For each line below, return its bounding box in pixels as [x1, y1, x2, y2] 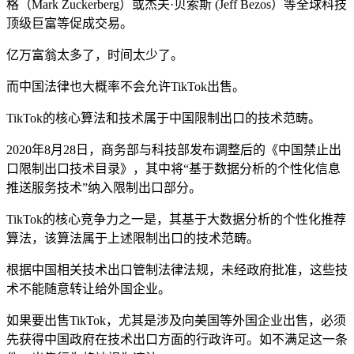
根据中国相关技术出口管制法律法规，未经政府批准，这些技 [6, 262, 348, 277]
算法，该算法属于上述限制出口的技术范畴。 [6, 231, 259, 245]
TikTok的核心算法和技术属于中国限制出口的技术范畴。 [6, 111, 321, 125]
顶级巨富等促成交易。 [6, 16, 133, 30]
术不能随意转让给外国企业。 [6, 281, 171, 296]
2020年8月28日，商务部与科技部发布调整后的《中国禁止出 [6, 142, 341, 156]
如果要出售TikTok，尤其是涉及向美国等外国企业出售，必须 [6, 313, 346, 327]
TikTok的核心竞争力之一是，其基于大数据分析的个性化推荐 [6, 212, 346, 226]
